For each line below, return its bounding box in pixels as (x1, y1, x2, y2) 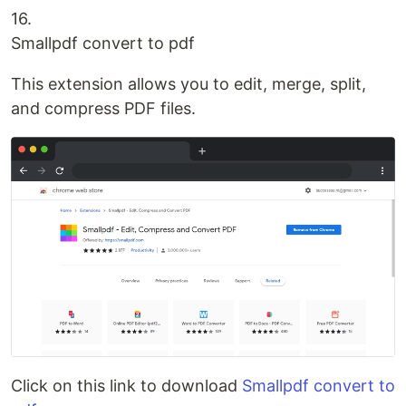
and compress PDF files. (11, 98, 196, 118)
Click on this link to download (11, 376, 242, 396)
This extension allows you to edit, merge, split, (11, 73, 366, 93)
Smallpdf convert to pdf (11, 33, 195, 53)
